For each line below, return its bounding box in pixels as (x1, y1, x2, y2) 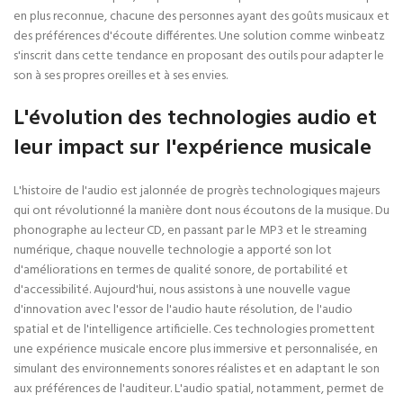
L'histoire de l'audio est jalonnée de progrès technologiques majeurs (13, 181, 380, 201)
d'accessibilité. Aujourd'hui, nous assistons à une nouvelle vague (13, 280, 351, 300)
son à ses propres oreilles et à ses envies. (13, 66, 228, 86)
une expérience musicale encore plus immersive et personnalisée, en (13, 339, 378, 360)
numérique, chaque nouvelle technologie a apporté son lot (13, 240, 332, 261)
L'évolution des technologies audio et (13, 102, 377, 136)
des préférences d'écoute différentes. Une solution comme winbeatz (13, 26, 385, 47)
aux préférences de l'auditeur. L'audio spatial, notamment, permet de (13, 379, 384, 399)
